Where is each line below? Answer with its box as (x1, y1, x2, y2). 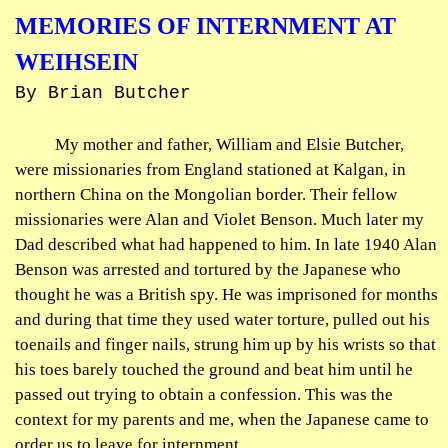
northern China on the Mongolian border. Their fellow (15, 185, 397, 204)
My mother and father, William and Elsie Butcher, (55, 135, 404, 154)
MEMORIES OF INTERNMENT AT (15, 13, 396, 39)
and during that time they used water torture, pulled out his (15, 310, 430, 329)
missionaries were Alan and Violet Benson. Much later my (15, 210, 424, 229)
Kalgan (333, 160, 384, 179)
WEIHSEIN (15, 49, 138, 75)
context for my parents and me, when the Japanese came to (15, 410, 429, 429)
